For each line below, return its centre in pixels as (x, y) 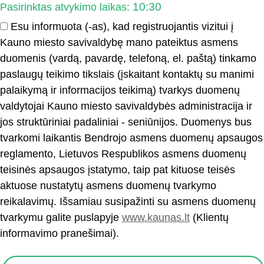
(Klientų (209, 217)
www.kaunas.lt (156, 217)
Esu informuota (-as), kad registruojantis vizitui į (121, 26)
